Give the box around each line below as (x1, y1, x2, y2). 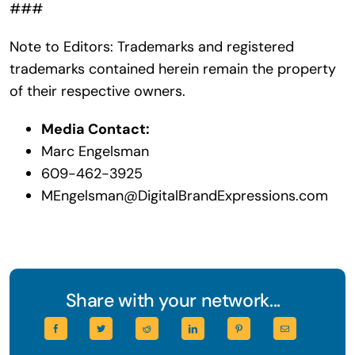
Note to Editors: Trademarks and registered (9, 37, 294, 57)
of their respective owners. (9, 82, 185, 101)
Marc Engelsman (40, 142, 149, 162)
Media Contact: (40, 120, 150, 139)
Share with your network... (65, 288, 281, 313)
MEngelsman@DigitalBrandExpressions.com (40, 186, 328, 206)
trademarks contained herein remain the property (9, 59, 336, 79)
